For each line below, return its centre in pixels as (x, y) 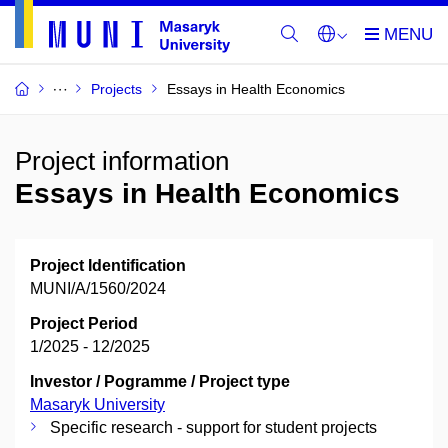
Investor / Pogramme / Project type (160, 381)
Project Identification (108, 265)
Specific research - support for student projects (213, 427)
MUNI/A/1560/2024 (98, 288)
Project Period (84, 323)
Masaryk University (97, 404)
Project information (122, 161)
